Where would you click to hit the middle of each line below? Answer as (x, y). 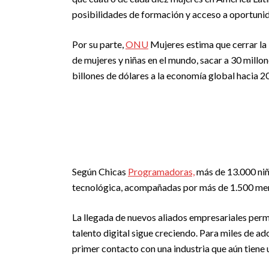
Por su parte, (99, 44)
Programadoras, (161, 171)
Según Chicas (100, 171)
